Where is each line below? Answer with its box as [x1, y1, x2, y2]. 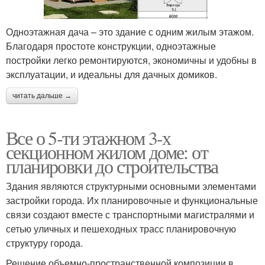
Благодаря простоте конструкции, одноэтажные [6, 39, 216, 53]
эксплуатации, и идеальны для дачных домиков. [6, 67, 217, 82]
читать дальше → [12, 92, 72, 101]
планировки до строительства [6, 153, 218, 179]
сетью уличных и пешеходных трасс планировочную [6, 222, 236, 236]
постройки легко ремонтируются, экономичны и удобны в [6, 53, 257, 67]
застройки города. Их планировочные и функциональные [6, 193, 258, 208]
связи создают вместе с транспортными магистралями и [6, 208, 254, 222]
